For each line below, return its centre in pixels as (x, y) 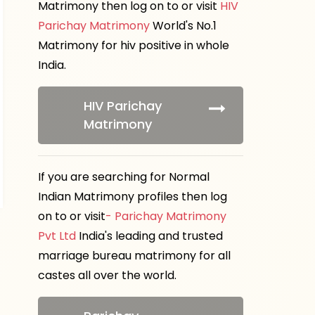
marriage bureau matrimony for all (134, 256)
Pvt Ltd (57, 236)
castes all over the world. (107, 275)
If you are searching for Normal (124, 177)
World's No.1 (183, 26)
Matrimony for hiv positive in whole (134, 45)
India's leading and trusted (149, 236)
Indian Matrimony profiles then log (133, 197)
